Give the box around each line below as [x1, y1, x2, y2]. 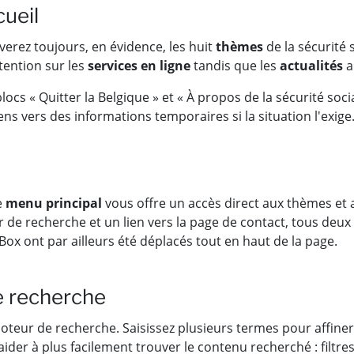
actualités [280, 57, 343, 75]
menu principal [6, 194, 102, 213]
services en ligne [88, 57, 190, 75]
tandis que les [190, 57, 280, 75]
